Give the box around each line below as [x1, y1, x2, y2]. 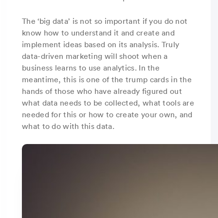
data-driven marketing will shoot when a [22, 51, 168, 61]
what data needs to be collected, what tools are [22, 97, 195, 108]
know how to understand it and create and [22, 27, 175, 37]
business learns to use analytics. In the [22, 62, 160, 73]
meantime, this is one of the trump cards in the [22, 74, 192, 84]
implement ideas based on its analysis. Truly [22, 39, 180, 49]
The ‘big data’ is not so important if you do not [22, 16, 188, 26]
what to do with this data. [22, 121, 114, 131]
